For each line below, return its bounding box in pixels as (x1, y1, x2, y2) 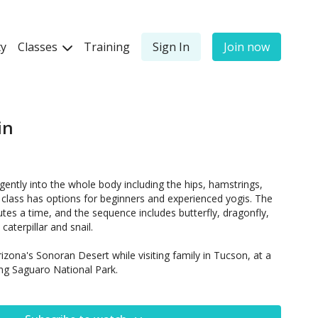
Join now (224, 39, 270, 55)
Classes (18, 39, 60, 55)
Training (84, 39, 130, 55)
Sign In (153, 39, 190, 55)
